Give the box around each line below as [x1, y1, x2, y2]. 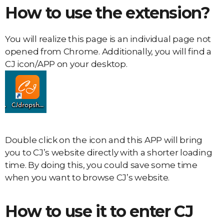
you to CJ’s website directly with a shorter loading [5, 147, 212, 158]
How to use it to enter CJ [5, 201, 193, 221]
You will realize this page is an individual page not [5, 34, 211, 44]
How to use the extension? [5, 3, 210, 23]
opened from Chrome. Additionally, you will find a [5, 46, 211, 57]
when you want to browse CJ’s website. [5, 172, 170, 183]
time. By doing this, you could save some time [5, 160, 197, 170]
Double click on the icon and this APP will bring [5, 135, 203, 145]
